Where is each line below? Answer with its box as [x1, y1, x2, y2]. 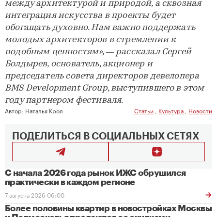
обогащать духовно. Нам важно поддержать [5, 23, 196, 33]
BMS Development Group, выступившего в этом [5, 84, 204, 93]
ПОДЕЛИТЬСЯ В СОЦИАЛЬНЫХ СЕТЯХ [12, 132, 199, 142]
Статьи [134, 106, 154, 115]
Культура [158, 106, 184, 115]
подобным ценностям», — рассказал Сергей [5, 47, 192, 57]
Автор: [5, 106, 25, 115]
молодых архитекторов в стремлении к [5, 35, 176, 45]
